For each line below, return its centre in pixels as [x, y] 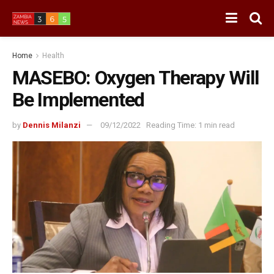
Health [53, 56]
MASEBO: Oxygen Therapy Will [135, 78]
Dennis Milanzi [52, 125]
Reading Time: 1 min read [191, 125]
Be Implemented [79, 100]
